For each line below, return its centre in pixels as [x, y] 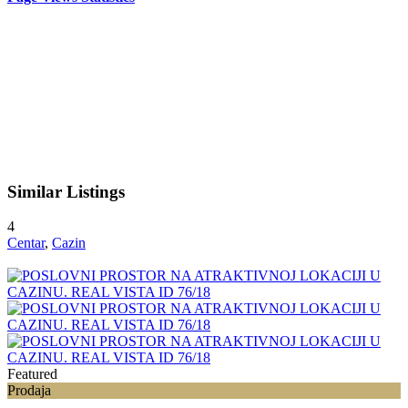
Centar [26, 243]
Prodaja [29, 391]
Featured [32, 374]
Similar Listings [66, 191]
